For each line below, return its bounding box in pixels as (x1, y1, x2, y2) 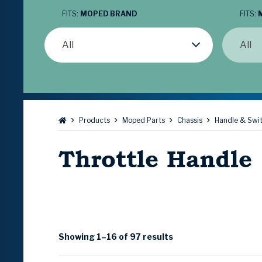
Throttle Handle (58, 143, 252, 176)
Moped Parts (122, 116, 165, 125)
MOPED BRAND (80, 9, 137, 19)
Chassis (177, 116, 202, 125)
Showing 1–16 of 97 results (58, 232, 173, 242)
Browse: (58, 114, 95, 126)
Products (79, 116, 110, 125)
